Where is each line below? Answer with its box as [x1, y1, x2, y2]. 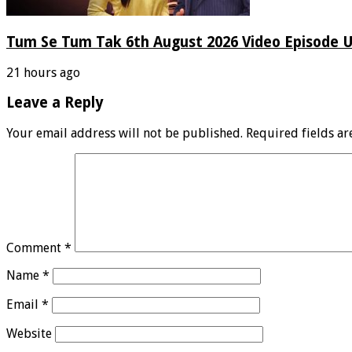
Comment [6, 240, 64, 256]
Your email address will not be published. [6, 126, 243, 141]
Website [6, 326, 52, 342]
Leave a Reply [6, 94, 104, 112]
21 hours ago [6, 64, 80, 80]
